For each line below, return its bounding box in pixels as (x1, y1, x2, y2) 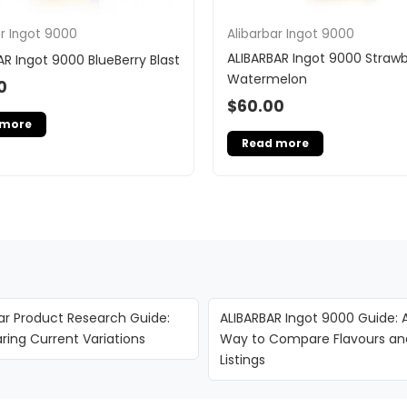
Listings (220, 351, 265, 370)
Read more (242, 135, 309, 152)
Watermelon (227, 69, 307, 88)
